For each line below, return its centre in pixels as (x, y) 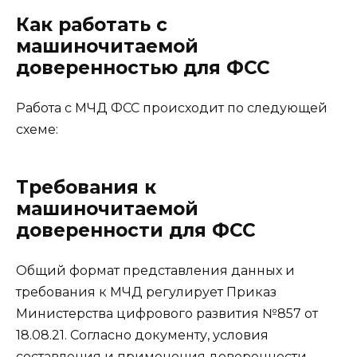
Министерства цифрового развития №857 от (167, 314)
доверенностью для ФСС (143, 68)
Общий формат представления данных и (155, 271)
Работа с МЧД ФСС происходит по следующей (172, 108)
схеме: (37, 130)
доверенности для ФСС (136, 231)
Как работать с (92, 25)
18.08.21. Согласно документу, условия (142, 335)
